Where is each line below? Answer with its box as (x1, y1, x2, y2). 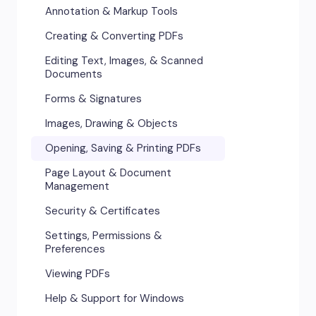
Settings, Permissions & (45, 228, 162, 243)
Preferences (45, 241, 105, 256)
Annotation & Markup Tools (45, 4, 178, 18)
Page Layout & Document (45, 165, 171, 180)
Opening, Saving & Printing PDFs (45, 140, 201, 155)
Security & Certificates (45, 203, 160, 218)
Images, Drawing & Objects (45, 116, 178, 130)
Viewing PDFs (45, 266, 110, 281)
